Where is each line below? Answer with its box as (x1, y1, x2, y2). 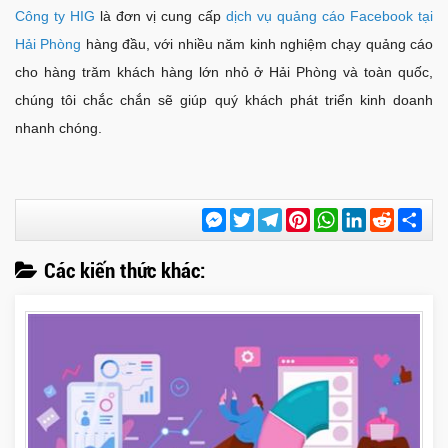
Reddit (394, 208, 439, 225)
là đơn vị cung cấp (95, 8, 226, 25)
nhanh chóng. (15, 120, 102, 137)
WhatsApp (338, 208, 409, 225)
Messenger (226, 208, 301, 225)
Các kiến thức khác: (44, 259, 206, 284)
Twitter (254, 208, 300, 225)
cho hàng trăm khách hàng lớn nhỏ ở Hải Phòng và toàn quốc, (15, 64, 433, 81)
